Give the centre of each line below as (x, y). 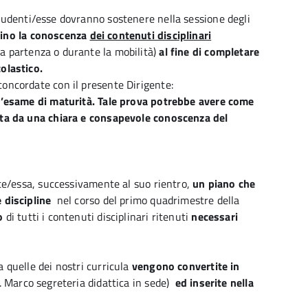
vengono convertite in (186, 266)
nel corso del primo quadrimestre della (148, 200)
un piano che (224, 184)
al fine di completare (209, 52)
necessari (214, 217)
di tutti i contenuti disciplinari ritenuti (97, 217)
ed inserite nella (214, 283)
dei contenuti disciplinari (151, 35)
